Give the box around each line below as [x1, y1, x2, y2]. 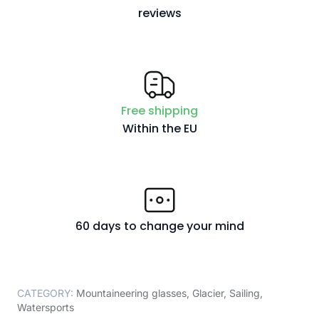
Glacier [192, 287, 224, 299]
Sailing [229, 287, 260, 299]
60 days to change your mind [75, 218, 244, 234]
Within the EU [122, 120, 197, 137]
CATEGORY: [17, 287, 73, 299]
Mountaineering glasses [76, 287, 187, 299]
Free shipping [121, 103, 198, 119]
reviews [137, 5, 182, 21]
